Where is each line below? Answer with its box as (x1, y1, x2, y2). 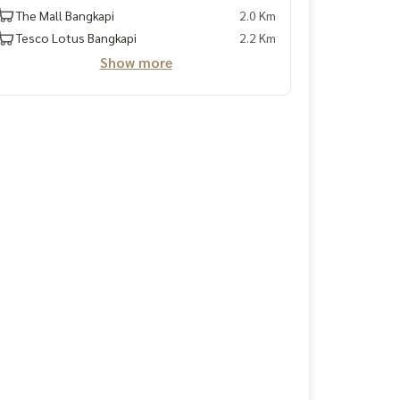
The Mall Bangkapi (16, 6, 114, 23)
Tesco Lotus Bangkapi (16, 29, 137, 46)
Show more (99, 52, 172, 71)
